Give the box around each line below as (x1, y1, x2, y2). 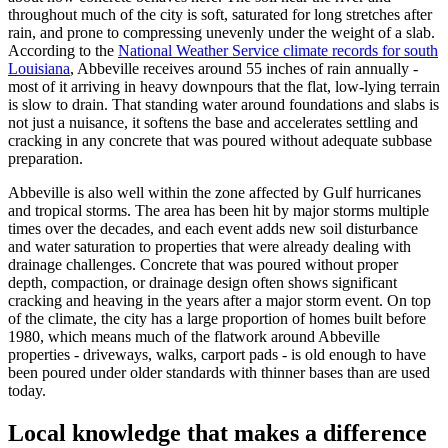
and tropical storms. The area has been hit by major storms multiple (8, 202, 429, 220)
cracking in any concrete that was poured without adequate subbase (8, 132, 432, 150)
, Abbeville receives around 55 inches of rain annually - (70, 60, 418, 78)
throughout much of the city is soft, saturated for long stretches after (8, 6, 432, 24)
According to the (8, 42, 114, 60)
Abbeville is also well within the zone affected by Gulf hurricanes (8, 184, 421, 202)
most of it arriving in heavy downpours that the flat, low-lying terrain (8, 78, 440, 96)
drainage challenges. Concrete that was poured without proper (8, 256, 398, 274)
